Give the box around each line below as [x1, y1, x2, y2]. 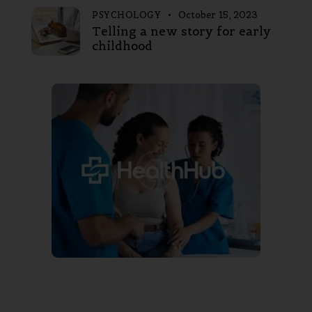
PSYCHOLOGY [92, 9, 161, 22]
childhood [92, 38, 153, 54]
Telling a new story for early [92, 24, 271, 40]
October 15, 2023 [178, 9, 258, 22]
